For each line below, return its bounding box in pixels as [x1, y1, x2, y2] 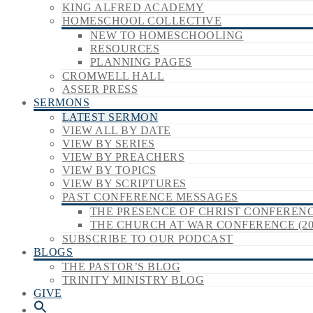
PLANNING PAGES [90, 56, 192, 68]
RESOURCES [90, 43, 160, 54]
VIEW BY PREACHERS [62, 151, 185, 163]
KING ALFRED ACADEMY [62, 1, 205, 13]
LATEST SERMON [62, 111, 159, 123]
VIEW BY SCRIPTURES [62, 177, 187, 189]
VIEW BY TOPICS [62, 164, 156, 176]
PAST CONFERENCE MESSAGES [62, 191, 238, 203]
